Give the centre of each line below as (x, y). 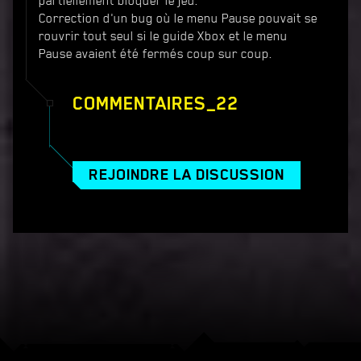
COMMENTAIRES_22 (156, 103)
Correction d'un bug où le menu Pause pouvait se (178, 18)
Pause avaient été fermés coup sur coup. (156, 54)
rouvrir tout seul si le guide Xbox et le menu (163, 36)
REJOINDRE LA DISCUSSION (187, 174)
